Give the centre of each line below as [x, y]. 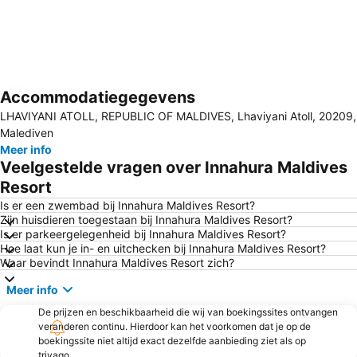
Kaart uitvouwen [68, 108]
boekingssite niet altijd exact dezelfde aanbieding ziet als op [172, 341]
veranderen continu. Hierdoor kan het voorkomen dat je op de [175, 326]
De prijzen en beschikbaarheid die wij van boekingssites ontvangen [188, 312]
